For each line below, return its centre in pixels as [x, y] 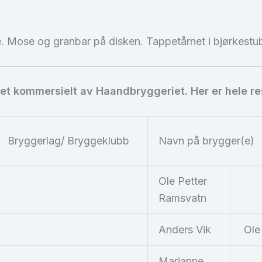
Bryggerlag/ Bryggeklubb [68, 141]
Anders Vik [185, 230]
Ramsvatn [182, 198]
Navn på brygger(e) [206, 141]
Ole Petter [183, 181]
